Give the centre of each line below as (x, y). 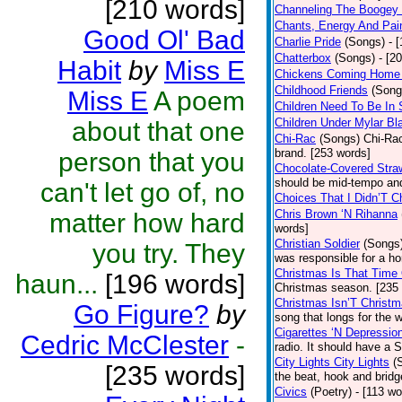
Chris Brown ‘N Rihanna (336, 214)
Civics (291, 392)
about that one (158, 131)
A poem (199, 101)
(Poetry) (331, 392)
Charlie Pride (308, 42)
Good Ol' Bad (164, 40)
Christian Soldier (317, 244)
